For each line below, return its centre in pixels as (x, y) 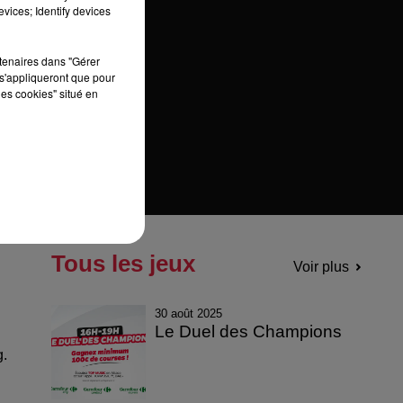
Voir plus (321, 266)
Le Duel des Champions (249, 331)
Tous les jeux (123, 263)
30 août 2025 (189, 313)
